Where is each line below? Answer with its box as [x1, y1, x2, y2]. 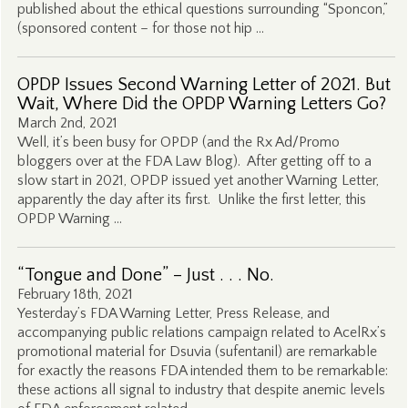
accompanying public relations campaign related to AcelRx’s [16, 324, 386, 341]
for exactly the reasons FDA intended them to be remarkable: [16, 362, 388, 379]
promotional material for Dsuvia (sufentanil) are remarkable [16, 343, 377, 360]
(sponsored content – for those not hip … [16, 20, 264, 36]
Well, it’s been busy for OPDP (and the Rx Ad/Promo [16, 134, 340, 150]
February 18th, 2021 [16, 286, 133, 302]
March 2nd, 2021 [16, 115, 117, 131]
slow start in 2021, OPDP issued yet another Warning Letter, [16, 172, 379, 189]
